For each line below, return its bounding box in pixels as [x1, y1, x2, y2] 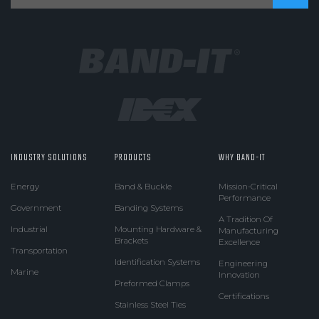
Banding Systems [114, 203, 183, 214]
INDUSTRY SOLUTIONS [11, 150, 88, 166]
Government [11, 203, 61, 214]
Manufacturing [218, 226, 278, 236]
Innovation [218, 270, 260, 281]
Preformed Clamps [114, 278, 189, 289]
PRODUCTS [114, 150, 152, 166]
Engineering [218, 258, 268, 269]
